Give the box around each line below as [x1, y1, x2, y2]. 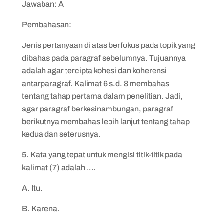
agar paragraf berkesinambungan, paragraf [22, 105, 173, 113]
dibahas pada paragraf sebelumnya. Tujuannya [22, 54, 186, 62]
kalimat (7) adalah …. [22, 163, 96, 172]
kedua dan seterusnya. [22, 130, 101, 138]
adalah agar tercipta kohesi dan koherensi [22, 66, 167, 75]
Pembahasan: [22, 21, 73, 29]
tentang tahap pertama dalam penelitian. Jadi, [22, 92, 183, 100]
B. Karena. [22, 204, 60, 213]
